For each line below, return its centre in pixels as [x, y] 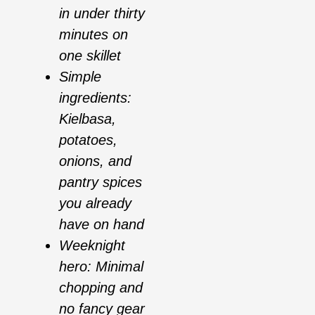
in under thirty [102, 14]
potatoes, [88, 140]
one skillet [90, 56]
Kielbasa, [88, 119]
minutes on [94, 35]
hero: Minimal [101, 267]
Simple [80, 77]
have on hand [102, 225]
